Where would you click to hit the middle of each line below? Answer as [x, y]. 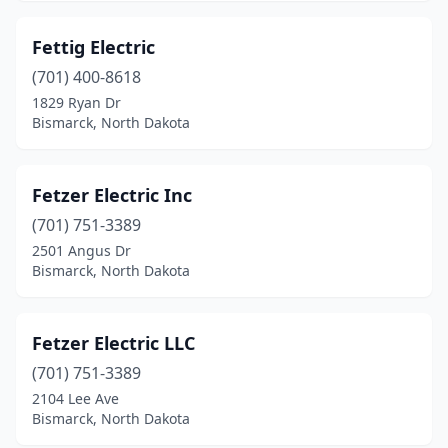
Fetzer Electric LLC [113, 343]
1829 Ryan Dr [76, 102]
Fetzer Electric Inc [112, 195]
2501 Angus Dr [81, 250]
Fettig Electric [93, 47]
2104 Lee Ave [75, 398]
